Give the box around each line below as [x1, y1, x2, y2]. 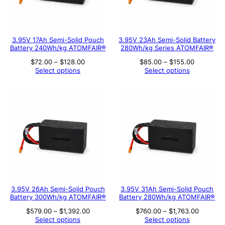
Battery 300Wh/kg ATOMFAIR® [10, 193, 106, 201]
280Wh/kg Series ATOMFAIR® [121, 44, 214, 52]
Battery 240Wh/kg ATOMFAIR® [10, 44, 106, 52]
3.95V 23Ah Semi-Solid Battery [119, 36, 216, 44]
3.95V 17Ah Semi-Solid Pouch [12, 36, 104, 44]
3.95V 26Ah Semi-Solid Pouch [11, 185, 105, 193]
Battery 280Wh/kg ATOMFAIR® [119, 193, 215, 201]
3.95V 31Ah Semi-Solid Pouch [121, 185, 214, 193]
